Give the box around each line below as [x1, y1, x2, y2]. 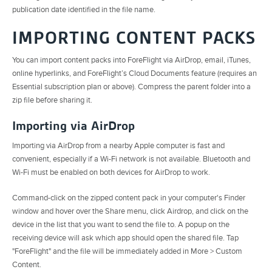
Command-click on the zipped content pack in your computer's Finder [12, 192, 245, 203]
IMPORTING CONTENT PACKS [12, 27, 256, 49]
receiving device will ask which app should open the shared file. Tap [12, 233, 239, 243]
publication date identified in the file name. [12, 4, 155, 15]
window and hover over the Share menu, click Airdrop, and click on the [12, 206, 248, 216]
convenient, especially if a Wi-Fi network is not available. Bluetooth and [12, 154, 250, 164]
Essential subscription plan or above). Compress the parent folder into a [12, 81, 251, 92]
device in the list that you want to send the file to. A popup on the [12, 219, 229, 229]
